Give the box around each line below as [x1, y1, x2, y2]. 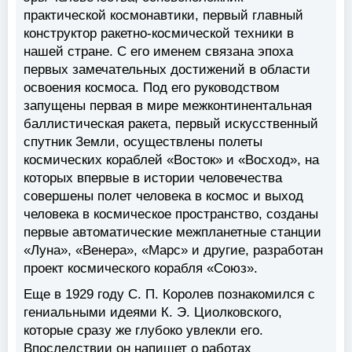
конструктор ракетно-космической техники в [24, 26, 294, 42]
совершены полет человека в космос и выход [24, 189, 303, 204]
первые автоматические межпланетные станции [24, 225, 321, 240]
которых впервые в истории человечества [24, 170, 282, 186]
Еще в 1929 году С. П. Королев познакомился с [24, 287, 315, 302]
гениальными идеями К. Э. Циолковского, [24, 305, 282, 321]
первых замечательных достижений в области [24, 62, 310, 78]
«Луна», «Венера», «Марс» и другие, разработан [24, 243, 323, 258]
